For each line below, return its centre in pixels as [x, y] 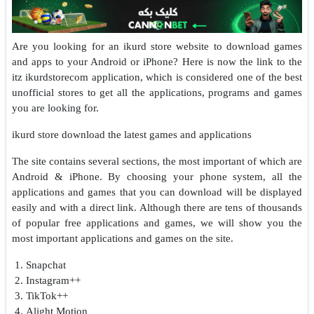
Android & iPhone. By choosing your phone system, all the [157, 177]
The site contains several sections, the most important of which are [157, 162]
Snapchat [46, 265]
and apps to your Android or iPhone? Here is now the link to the [157, 62]
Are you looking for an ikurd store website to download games [157, 47]
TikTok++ [47, 296]
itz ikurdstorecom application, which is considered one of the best [157, 77]
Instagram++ [53, 281]
